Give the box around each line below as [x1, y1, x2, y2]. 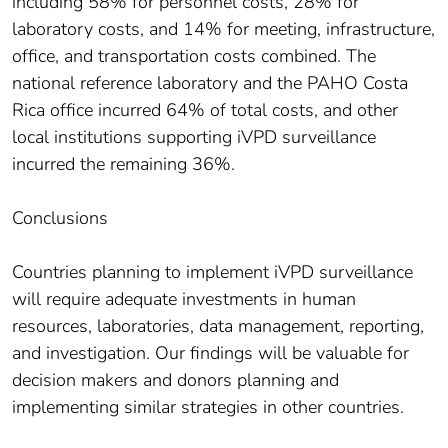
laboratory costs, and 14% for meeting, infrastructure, [12, 17, 435, 42]
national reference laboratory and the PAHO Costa [12, 71, 408, 96]
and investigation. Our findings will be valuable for [12, 341, 409, 366]
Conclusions [12, 206, 108, 231]
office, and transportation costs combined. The [12, 44, 376, 69]
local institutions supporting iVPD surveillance [12, 125, 376, 150]
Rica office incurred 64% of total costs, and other [12, 98, 398, 123]
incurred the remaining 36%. [12, 152, 235, 177]
